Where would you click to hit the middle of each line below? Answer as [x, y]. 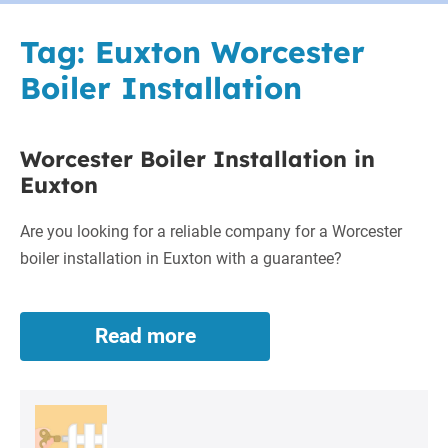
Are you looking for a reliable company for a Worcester [211, 231]
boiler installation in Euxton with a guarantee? [181, 258]
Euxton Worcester [230, 52]
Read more [145, 336]
